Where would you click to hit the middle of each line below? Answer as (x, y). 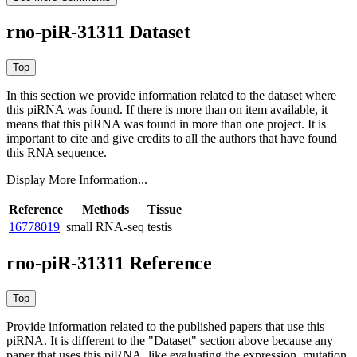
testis (160, 227)
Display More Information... (77, 180)
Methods (105, 210)
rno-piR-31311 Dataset (98, 32)
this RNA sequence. (57, 153)
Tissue (165, 210)
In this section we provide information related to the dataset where (171, 96)
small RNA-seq (105, 227)
